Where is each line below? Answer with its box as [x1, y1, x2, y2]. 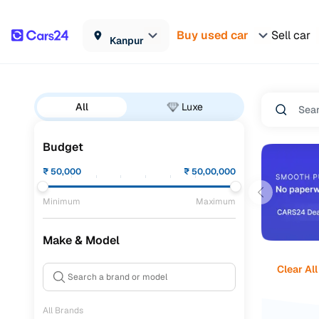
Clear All [276, 262, 318, 276]
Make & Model [43, 233, 120, 248]
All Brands [43, 305, 83, 316]
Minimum [43, 196, 80, 207]
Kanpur [110, 33, 144, 47]
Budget [43, 140, 83, 155]
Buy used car [177, 27, 249, 43]
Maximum [196, 196, 236, 207]
